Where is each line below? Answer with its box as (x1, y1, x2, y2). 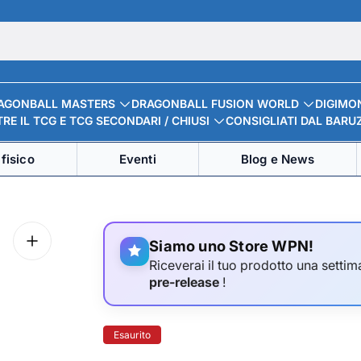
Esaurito (114, 329, 151, 342)
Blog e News (240, 151, 315, 167)
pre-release (149, 273, 220, 290)
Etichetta (131, 328, 172, 341)
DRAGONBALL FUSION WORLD (131, 97, 299, 110)
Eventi (118, 151, 156, 167)
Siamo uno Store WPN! (149, 237, 314, 255)
